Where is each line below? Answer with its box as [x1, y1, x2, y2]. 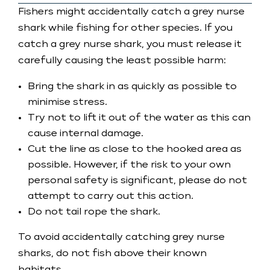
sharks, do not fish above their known [18, 249, 207, 259]
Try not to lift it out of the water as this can [28, 113, 251, 123]
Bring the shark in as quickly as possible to [28, 82, 237, 92]
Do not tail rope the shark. [28, 207, 160, 217]
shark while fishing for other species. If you [18, 24, 233, 33]
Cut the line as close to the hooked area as [28, 145, 242, 154]
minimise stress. [28, 98, 107, 107]
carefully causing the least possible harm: [18, 56, 226, 66]
